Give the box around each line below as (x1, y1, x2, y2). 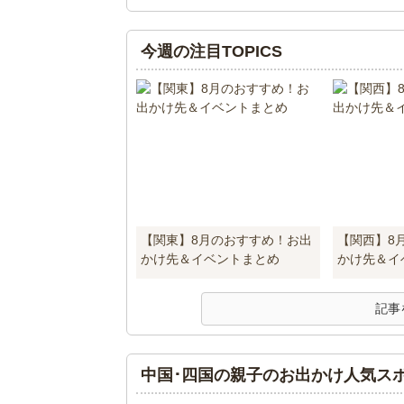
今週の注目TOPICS (140, 42, 282, 60)
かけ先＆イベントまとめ (140, 252, 280, 266)
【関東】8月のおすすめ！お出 (140, 233, 312, 247)
